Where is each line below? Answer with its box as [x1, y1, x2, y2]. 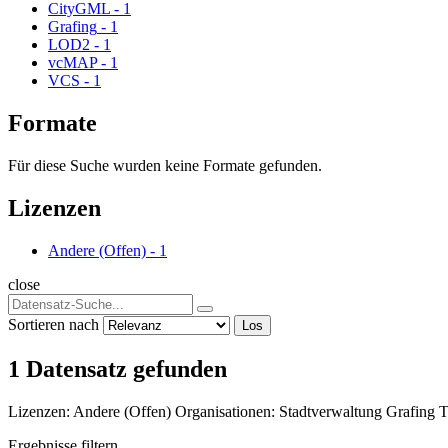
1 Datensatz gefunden [8, 355, 227, 382]
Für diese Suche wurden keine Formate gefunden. [8, 156, 322, 174]
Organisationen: [175, 402, 275, 420]
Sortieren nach [8, 315, 99, 333]
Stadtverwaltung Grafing [279, 402, 439, 420]
